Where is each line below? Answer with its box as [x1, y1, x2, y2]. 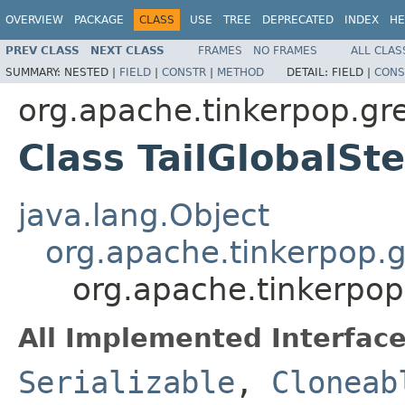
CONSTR [162, 65, 206, 79]
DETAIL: [287, 65, 332, 79]
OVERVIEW [5, 14, 63, 26]
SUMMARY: [5, 65, 64, 79]
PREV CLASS [5, 43, 80, 57]
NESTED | [64, 65, 119, 79]
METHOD [217, 65, 264, 79]
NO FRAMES [253, 43, 317, 57]
